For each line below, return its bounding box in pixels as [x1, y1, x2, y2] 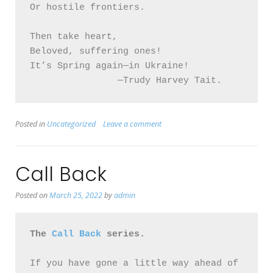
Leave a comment [103, 119, 161, 130]
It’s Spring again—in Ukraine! [30, 61, 189, 72]
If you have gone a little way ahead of [30, 258, 238, 269]
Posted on [15, 190, 49, 201]
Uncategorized [47, 119, 96, 130]
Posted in [15, 119, 47, 130]
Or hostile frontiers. [30, 2, 145, 13]
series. [101, 229, 145, 240]
